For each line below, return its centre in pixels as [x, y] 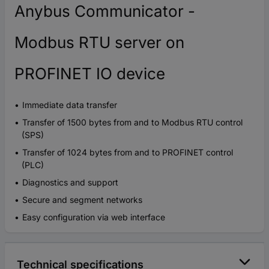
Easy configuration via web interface [94, 217]
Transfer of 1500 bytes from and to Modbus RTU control [132, 122]
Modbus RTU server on [99, 42]
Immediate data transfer [70, 104]
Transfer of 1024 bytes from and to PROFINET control [128, 152]
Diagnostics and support [70, 182]
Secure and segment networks [82, 199]
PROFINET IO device [90, 73]
